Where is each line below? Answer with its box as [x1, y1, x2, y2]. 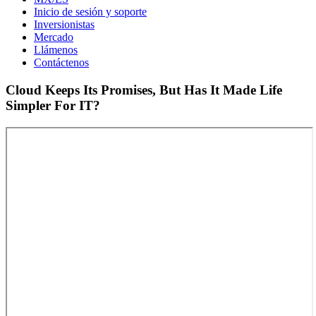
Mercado [34, 31, 73, 44]
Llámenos [34, 44, 78, 56]
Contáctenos [34, 56, 89, 69]
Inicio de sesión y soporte [34, 6, 147, 18]
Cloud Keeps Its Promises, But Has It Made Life [6, 82, 282, 97]
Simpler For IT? [6, 97, 100, 113]
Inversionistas [34, 18, 95, 31]
